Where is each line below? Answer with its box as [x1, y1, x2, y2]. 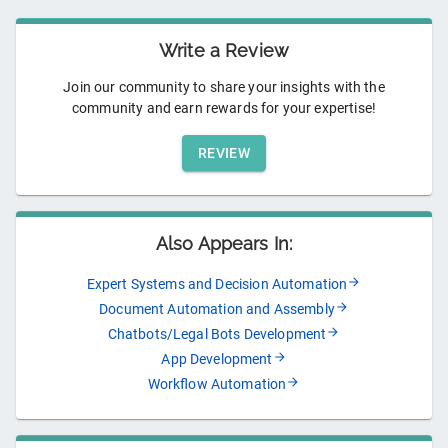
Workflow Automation [147, 376, 287, 393]
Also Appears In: [155, 233, 293, 255]
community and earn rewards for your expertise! [72, 100, 376, 117]
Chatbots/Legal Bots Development [107, 326, 327, 343]
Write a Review [159, 40, 289, 62]
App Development [161, 351, 273, 368]
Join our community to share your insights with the [63, 79, 385, 96]
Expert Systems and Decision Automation [86, 276, 348, 293]
